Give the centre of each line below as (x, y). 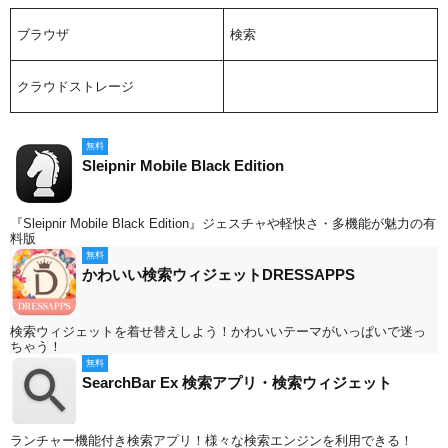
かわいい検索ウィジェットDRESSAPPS (218, 274)
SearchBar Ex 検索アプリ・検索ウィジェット (237, 383)
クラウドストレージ (76, 86)
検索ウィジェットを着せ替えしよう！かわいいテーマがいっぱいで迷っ (218, 332)
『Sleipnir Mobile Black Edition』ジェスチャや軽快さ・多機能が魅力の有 (223, 223)
